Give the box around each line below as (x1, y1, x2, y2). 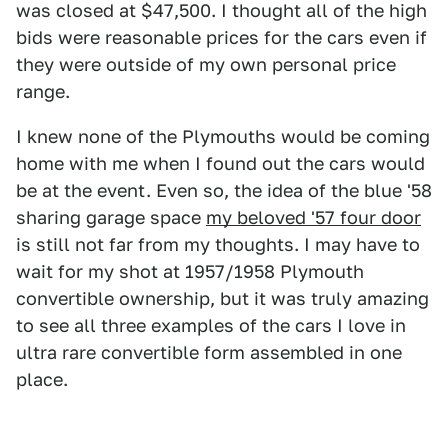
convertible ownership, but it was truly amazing (16, 288, 429, 309)
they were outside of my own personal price (16, 54, 396, 75)
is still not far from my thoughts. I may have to (16, 234, 420, 255)
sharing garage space (16, 207, 206, 228)
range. (16, 81, 70, 102)
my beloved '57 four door (206, 207, 421, 228)
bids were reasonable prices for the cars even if (16, 27, 427, 48)
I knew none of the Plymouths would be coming (16, 126, 430, 147)
